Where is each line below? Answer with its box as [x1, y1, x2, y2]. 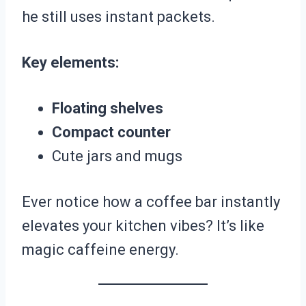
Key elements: [22, 54, 119, 72]
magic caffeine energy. [22, 241, 179, 259]
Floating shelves [52, 100, 163, 117]
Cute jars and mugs [52, 148, 182, 165]
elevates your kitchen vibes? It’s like [22, 217, 264, 235]
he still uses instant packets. [22, 8, 215, 26]
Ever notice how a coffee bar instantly [22, 193, 280, 211]
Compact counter [52, 124, 171, 141]
